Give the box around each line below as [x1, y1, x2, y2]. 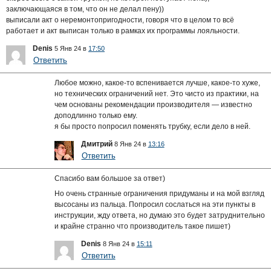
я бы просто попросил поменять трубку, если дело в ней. [54, 122, 250, 131]
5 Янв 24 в [54, 44, 88, 52]
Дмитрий [80, 139, 113, 148]
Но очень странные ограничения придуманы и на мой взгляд [54, 189, 264, 198]
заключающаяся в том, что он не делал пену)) [6, 4, 164, 13]
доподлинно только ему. [54, 111, 137, 120]
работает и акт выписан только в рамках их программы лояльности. [6, 26, 240, 35]
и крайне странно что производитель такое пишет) [54, 221, 230, 230]
